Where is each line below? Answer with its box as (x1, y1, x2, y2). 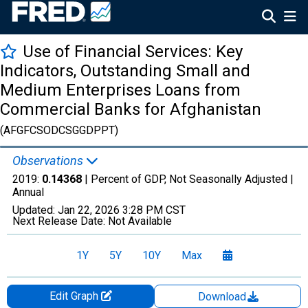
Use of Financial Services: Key (23, 42, 243, 61)
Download (198, 290, 249, 303)
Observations (12, 153, 86, 168)
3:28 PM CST (122, 203, 186, 217)
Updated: (12, 203, 58, 217)
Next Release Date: (12, 214, 108, 228)
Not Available (108, 214, 172, 228)
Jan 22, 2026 (58, 203, 120, 217)
